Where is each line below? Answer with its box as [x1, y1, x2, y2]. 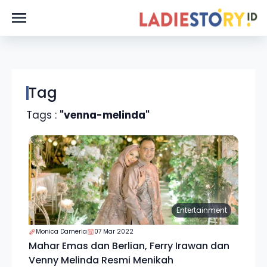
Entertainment [176, 205, 227, 215]
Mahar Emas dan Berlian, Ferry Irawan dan [29, 239, 229, 253]
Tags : [26, 108, 60, 122]
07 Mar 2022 [94, 227, 133, 236]
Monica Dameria [36, 227, 87, 236]
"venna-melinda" [60, 108, 150, 122]
